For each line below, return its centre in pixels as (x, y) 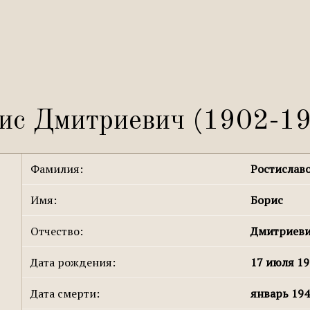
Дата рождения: (73, 262)
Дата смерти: (65, 293)
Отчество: (57, 231)
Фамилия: (57, 169)
